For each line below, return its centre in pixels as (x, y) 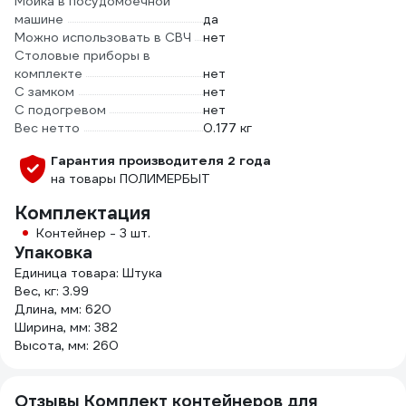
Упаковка (53, 252)
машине (39, 19)
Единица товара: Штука (88, 273)
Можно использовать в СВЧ (103, 37)
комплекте (48, 73)
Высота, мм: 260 (67, 345)
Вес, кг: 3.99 (52, 291)
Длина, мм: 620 (63, 309)
